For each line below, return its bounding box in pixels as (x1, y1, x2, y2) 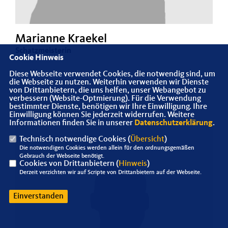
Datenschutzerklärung (134, 119, 213, 127)
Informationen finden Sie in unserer (9, 119, 134, 127)
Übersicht (130, 135, 164, 144)
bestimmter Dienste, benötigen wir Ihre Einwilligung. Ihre (9, 102, 207, 111)
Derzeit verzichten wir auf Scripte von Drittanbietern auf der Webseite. (19, 169, 202, 176)
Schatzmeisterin (15, 46, 71, 55)
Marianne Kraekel (15, 33, 107, 45)
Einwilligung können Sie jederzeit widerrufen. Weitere (9, 110, 194, 119)
